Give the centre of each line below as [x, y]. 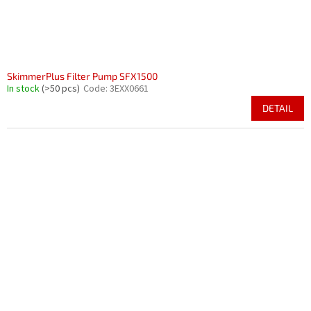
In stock [24, 89]
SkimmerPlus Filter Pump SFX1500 [82, 76]
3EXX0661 [129, 89]
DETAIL [278, 108]
